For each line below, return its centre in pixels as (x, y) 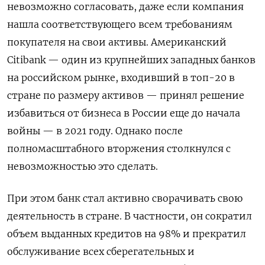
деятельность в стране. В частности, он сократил (130, 216)
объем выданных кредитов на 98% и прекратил (127, 234)
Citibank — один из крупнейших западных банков (131, 60)
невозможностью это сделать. (83, 167)
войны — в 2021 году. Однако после (95, 131)
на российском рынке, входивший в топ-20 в (121, 78)
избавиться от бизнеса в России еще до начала (124, 113)
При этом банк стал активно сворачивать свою (125, 198)
